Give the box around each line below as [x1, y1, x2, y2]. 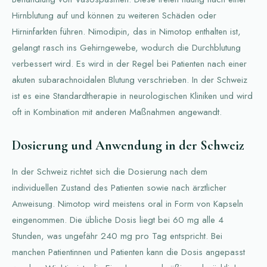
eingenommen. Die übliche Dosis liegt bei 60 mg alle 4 [12, 213, 223, 227]
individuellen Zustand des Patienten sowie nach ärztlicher [12, 181, 226, 195]
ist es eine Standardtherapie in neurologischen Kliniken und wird [12, 89, 253, 103]
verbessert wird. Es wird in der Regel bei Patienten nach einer [12, 57, 247, 71]
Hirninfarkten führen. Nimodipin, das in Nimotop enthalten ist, [12, 25, 241, 39]
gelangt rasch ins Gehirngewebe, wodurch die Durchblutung [12, 41, 241, 55]
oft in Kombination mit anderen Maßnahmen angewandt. [12, 105, 222, 119]
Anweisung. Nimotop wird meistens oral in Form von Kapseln [12, 197, 243, 211]
